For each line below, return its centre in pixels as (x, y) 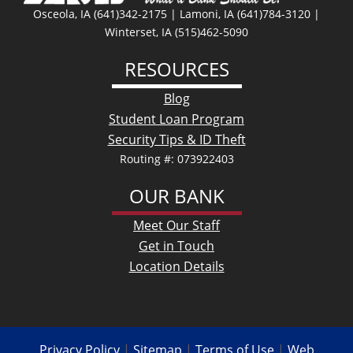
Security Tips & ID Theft (176, 139)
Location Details (176, 266)
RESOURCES (176, 69)
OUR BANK (176, 195)
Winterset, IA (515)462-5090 (176, 32)
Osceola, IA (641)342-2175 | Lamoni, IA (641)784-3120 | (176, 13)
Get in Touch (176, 245)
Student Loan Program (176, 119)
